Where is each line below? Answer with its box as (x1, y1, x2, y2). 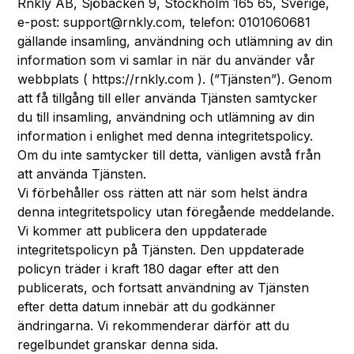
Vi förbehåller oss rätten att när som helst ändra (17, 185, 308, 201)
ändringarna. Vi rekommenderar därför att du (17, 318, 290, 333)
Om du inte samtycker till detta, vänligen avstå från (17, 147, 322, 163)
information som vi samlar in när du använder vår (17, 52, 316, 68)
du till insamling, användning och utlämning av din (17, 109, 315, 125)
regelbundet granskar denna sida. (17, 337, 219, 352)
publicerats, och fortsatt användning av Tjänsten (17, 280, 310, 296)
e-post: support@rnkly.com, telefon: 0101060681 (17, 14, 311, 30)
